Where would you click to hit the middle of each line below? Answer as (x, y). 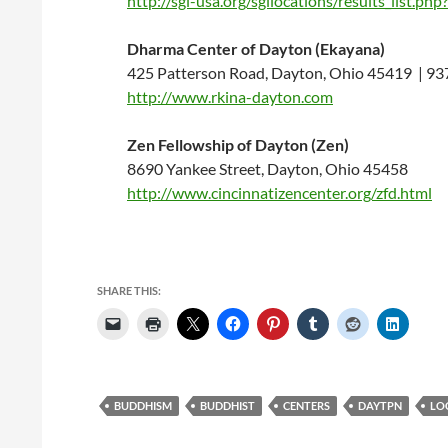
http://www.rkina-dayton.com (230, 96)
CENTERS (306, 405)
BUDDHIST (227, 405)
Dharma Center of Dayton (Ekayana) (256, 48)
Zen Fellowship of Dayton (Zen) (238, 144)
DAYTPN (380, 405)
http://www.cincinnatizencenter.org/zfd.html (279, 192)
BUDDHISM (143, 405)
